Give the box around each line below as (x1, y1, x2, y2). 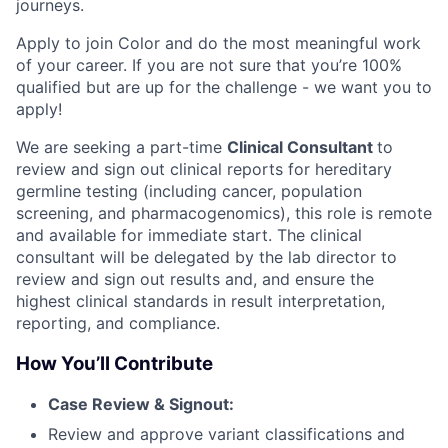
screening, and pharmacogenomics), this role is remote (16, 203, 432, 223)
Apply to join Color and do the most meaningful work (16, 33, 421, 53)
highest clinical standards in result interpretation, (16, 291, 385, 311)
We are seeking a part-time (16, 137, 227, 157)
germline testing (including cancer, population (16, 181, 362, 201)
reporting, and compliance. (16, 313, 220, 333)
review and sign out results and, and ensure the (16, 269, 374, 289)
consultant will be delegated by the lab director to (16, 247, 397, 267)
